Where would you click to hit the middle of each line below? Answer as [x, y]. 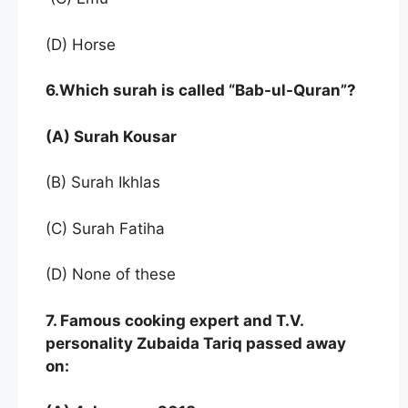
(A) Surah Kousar [111, 136]
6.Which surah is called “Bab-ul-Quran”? [201, 90]
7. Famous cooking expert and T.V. [174, 320]
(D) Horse [81, 44]
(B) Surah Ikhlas [103, 182]
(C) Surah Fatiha [105, 228]
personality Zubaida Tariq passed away [196, 343]
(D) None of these [111, 274]
